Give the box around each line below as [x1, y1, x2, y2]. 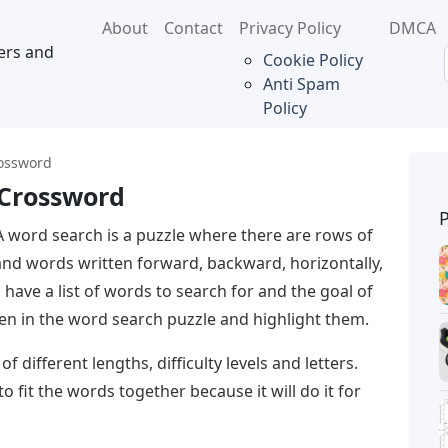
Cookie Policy [262, 49, 363, 71]
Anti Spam [262, 73, 340, 95]
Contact [163, 17, 223, 39]
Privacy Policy [238, 17, 341, 39]
